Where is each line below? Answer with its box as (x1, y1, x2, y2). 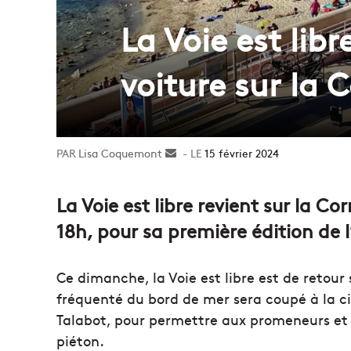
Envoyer (176, 144, 217, 161)
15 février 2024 (204, 144, 279, 161)
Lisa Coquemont (78, 144, 162, 161)
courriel (176, 177, 215, 194)
